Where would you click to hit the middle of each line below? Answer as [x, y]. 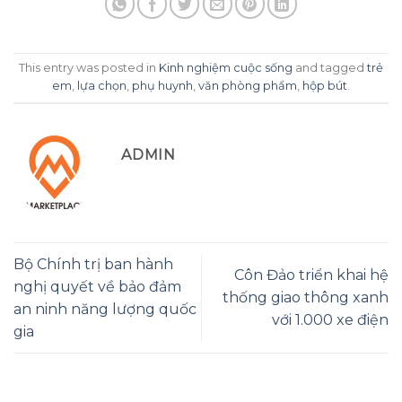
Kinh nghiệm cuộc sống [226, 68]
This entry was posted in [89, 68]
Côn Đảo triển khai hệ [311, 275]
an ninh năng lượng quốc [105, 309]
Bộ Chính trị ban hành [93, 264]
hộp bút [325, 86]
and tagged [330, 68]
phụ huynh [162, 86]
